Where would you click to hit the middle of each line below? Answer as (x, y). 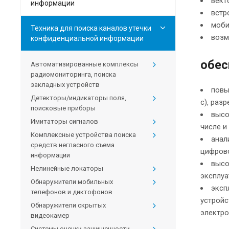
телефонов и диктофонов (72, 192)
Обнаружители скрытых (68, 205)
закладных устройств (65, 85)
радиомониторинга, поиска (73, 75)
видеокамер (50, 216)
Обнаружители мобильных (72, 182)
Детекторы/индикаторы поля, (78, 98)
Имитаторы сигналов (64, 122)
